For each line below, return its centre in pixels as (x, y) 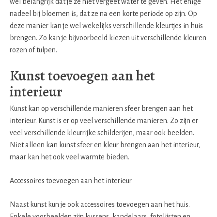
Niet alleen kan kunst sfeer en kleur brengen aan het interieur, (105, 145)
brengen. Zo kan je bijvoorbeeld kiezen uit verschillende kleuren (108, 38)
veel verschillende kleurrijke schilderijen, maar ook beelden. (102, 132)
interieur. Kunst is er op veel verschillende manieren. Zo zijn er (104, 120)
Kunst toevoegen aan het (82, 76)
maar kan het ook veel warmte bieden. (70, 157)
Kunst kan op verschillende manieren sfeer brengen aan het (101, 108)
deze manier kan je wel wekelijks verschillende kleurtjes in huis (106, 26)
